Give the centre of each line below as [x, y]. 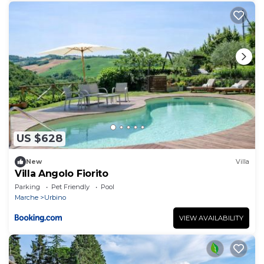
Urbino [55, 197]
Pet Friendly [70, 187]
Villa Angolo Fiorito [62, 173]
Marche [27, 197]
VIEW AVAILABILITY [211, 218]
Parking [27, 187]
